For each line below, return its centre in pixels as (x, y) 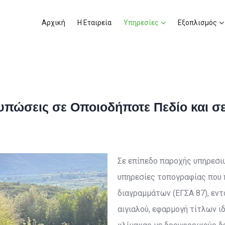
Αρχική (53, 23)
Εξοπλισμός (197, 23)
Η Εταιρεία (94, 23)
